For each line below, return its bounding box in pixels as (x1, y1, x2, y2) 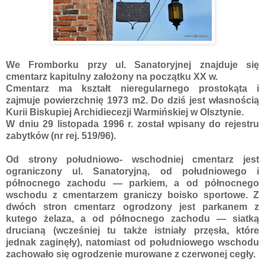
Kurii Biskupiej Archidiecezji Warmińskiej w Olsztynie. (6, 106, 246, 117)
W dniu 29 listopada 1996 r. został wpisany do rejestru (6, 118, 259, 129)
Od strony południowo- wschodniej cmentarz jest (6, 154, 259, 164)
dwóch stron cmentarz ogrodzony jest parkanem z (6, 201, 259, 212)
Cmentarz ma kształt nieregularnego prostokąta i (6, 83, 259, 93)
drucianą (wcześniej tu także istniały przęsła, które (6, 225, 259, 235)
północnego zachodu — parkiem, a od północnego (6, 177, 259, 188)
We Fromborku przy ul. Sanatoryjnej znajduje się (6, 59, 259, 70)
